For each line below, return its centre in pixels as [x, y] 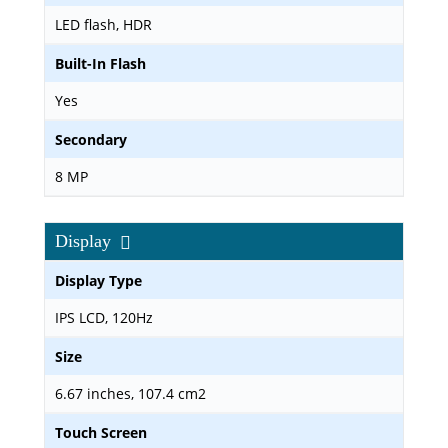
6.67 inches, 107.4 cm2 [130, 393]
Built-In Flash [100, 63]
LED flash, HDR [103, 24]
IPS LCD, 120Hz [104, 317]
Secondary [91, 139]
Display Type [98, 280]
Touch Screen [101, 432]
